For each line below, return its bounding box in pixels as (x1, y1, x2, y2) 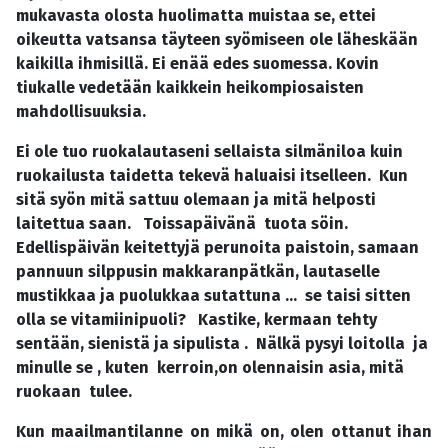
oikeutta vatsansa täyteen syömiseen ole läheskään (16, 30, 418, 50)
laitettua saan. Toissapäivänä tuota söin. (16, 214, 348, 234)
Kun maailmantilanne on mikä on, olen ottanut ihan (16, 422, 432, 442)
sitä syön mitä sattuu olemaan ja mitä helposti (16, 190, 376, 210)
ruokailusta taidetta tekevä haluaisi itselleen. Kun (16, 166, 412, 186)
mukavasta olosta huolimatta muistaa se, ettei (16, 6, 376, 26)
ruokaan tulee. (16, 382, 140, 402)
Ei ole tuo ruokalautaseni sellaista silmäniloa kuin (16, 142, 407, 162)
